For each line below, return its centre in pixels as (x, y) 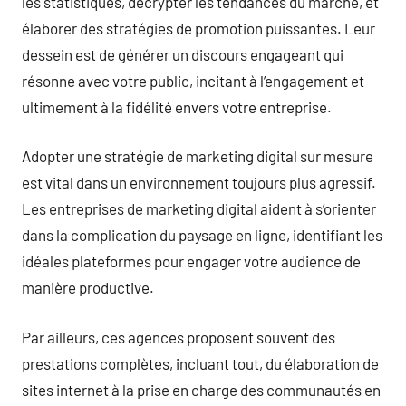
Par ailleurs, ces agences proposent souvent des (179, 337)
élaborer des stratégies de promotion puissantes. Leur (198, 28)
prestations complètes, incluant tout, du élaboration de (200, 363)
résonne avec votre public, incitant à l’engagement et (193, 80)
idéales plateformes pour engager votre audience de (191, 261)
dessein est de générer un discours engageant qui (183, 54)
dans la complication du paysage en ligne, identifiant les (202, 235)
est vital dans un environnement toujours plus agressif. (199, 182)
